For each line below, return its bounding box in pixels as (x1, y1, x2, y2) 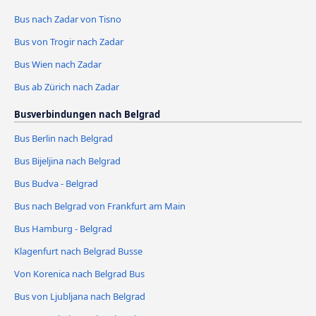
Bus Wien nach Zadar (14, 57, 102, 71)
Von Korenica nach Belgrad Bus (14, 267, 145, 280)
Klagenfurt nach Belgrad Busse (14, 244, 142, 257)
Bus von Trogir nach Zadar (14, 35, 123, 49)
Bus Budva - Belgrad (14, 176, 98, 190)
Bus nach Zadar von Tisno (14, 13, 121, 26)
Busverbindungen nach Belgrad (14, 107, 160, 121)
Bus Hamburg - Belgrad (14, 221, 112, 235)
